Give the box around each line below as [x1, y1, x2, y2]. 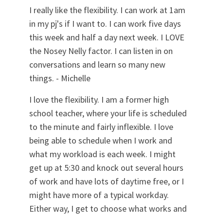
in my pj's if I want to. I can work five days [29, 18, 181, 30]
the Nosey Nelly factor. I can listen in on [29, 45, 173, 57]
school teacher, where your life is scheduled [29, 108, 187, 119]
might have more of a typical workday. [29, 189, 169, 201]
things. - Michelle [29, 73, 91, 84]
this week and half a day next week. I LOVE [29, 32, 184, 43]
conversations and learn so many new [29, 59, 165, 71]
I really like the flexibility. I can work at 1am [29, 4, 185, 16]
